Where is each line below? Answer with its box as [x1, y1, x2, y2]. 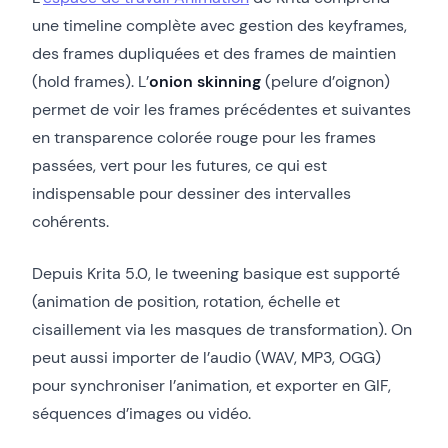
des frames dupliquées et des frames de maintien [32, 42, 396, 64]
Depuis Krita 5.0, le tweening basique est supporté [32, 262, 400, 284]
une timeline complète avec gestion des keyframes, [32, 14, 407, 36]
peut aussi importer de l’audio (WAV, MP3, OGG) [32, 346, 381, 368]
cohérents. [32, 210, 109, 232]
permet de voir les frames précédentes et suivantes [32, 98, 411, 120]
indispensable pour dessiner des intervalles [32, 182, 351, 204]
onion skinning [149, 70, 261, 92]
